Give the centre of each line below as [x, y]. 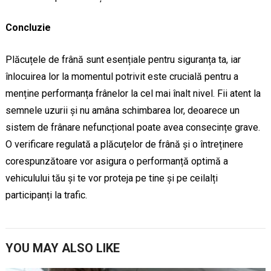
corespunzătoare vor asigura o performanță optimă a [116, 162]
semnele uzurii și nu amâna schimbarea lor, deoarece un [122, 111]
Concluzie [28, 28]
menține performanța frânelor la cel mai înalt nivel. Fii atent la [133, 94]
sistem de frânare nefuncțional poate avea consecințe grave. [132, 128]
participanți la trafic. [46, 195]
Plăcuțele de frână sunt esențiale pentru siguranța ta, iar [123, 60]
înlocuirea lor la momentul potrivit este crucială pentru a [122, 77]
